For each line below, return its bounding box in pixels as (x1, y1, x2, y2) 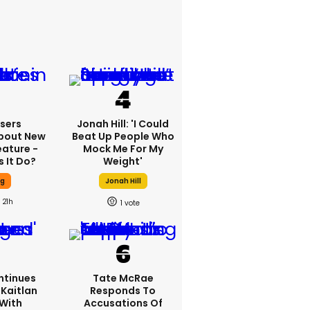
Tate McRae (92, 271, 154, 285)
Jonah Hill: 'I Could (77, 117, 169, 131)
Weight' (103, 154, 143, 168)
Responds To (90, 284, 156, 298)
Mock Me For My (82, 142, 163, 156)
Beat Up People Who (71, 129, 174, 143)
